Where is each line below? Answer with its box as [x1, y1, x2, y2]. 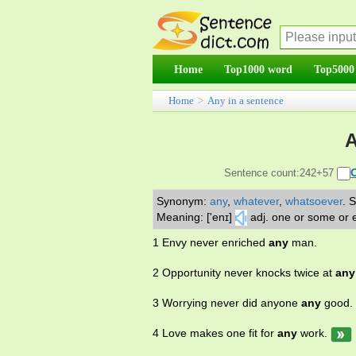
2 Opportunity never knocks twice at [153, 266, 335, 280]
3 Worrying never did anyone [153, 296, 301, 310]
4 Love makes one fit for [153, 327, 277, 340]
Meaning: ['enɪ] [157, 211, 232, 223]
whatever [234, 195, 279, 207]
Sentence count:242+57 [224, 167, 338, 179]
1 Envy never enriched [153, 236, 269, 250]
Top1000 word [224, 63, 292, 75]
